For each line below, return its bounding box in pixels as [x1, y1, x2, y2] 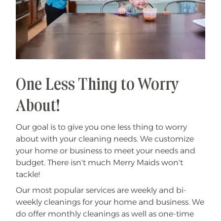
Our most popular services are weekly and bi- [16, 185, 186, 195]
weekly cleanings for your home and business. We [16, 197, 204, 207]
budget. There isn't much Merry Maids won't [16, 158, 183, 167]
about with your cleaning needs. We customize [16, 134, 194, 144]
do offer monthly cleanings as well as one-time [16, 209, 194, 219]
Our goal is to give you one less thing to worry [16, 122, 187, 132]
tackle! [16, 170, 44, 179]
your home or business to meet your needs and [16, 146, 195, 155]
